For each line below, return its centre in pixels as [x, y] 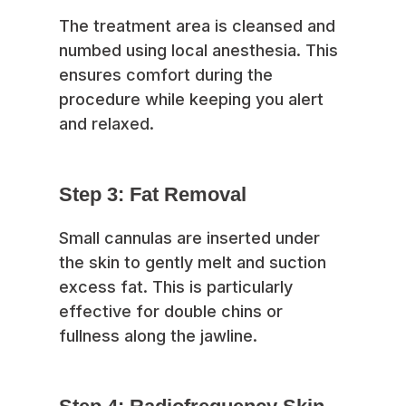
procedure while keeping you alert [191, 100]
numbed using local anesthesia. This [198, 51]
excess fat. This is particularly [176, 287]
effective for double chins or [171, 312]
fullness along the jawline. [158, 336]
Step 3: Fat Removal [153, 195]
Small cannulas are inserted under [189, 238]
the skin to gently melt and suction [193, 263]
